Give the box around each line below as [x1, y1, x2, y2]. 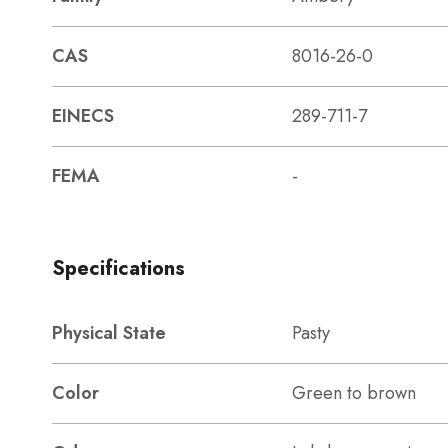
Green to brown [292, 380, 416, 406]
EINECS [52, 103, 114, 129]
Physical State [52, 320, 166, 346]
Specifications [52, 254, 185, 283]
